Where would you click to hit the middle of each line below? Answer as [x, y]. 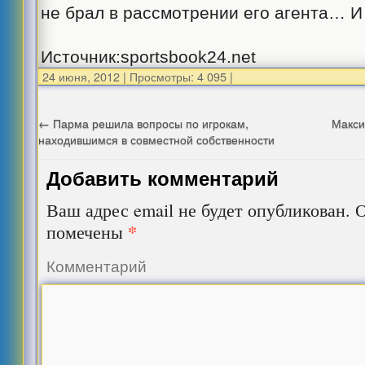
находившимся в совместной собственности [157, 139]
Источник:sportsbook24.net [149, 57]
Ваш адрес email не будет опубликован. [199, 209]
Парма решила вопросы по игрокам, [150, 123]
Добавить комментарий [163, 178]
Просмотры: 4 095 [177, 76]
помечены [88, 231]
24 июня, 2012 [81, 76]
